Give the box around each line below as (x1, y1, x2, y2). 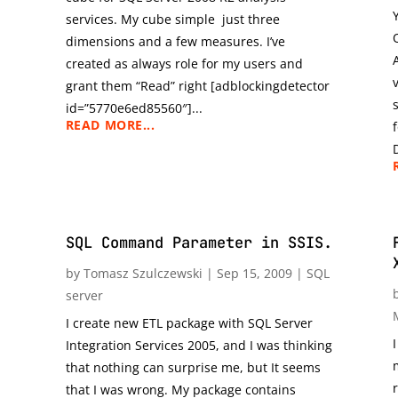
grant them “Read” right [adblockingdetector (65, 76, 330, 94)
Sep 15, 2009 (216, 264, 292, 282)
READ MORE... (65, 115, 155, 133)
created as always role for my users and (65, 54, 303, 72)
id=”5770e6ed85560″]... (65, 99, 203, 116)
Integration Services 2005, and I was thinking (65, 336, 332, 354)
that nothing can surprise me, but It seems (65, 358, 321, 376)
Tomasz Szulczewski (83, 264, 203, 282)
